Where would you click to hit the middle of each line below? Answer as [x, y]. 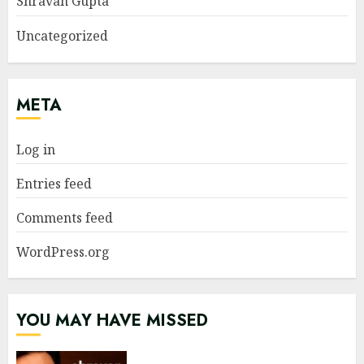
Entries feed [54, 183]
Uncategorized [62, 35]
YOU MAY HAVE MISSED [112, 320]
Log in [36, 149]
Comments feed [65, 217]
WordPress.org [63, 251]
